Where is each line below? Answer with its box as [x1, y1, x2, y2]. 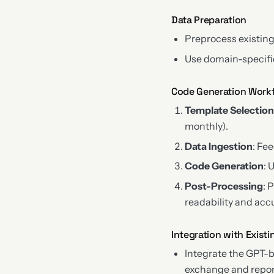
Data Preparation [171, 13, 246, 26]
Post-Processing [185, 179, 264, 192]
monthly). [185, 120, 229, 133]
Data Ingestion [185, 139, 253, 152]
